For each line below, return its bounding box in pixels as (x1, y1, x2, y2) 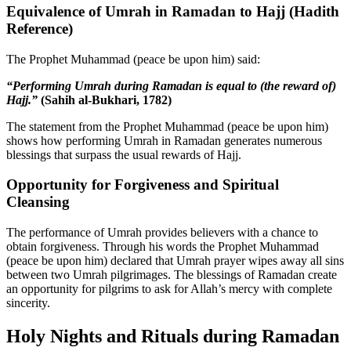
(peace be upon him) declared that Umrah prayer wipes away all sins (6, 253, 344, 267)
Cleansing (6, 194, 70, 211)
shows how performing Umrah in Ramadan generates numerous (6, 133, 322, 147)
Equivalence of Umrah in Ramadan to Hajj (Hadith (6, 2, 339, 20)
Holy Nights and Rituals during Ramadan (6, 325, 339, 346)
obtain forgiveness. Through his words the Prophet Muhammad (6, 239, 319, 253)
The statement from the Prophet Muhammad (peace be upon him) (6, 119, 328, 133)
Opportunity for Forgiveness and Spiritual (6, 176, 279, 194)
